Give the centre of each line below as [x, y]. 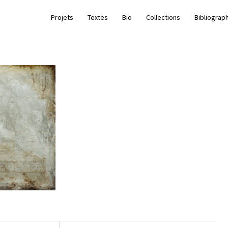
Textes [98, 17]
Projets [62, 17]
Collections [163, 17]
